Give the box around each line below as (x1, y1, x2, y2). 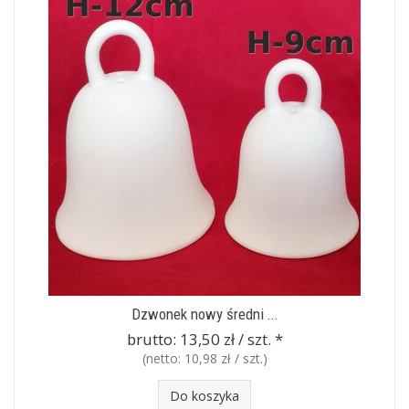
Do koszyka (170, 387, 239, 404)
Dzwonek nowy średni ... (131, 305, 278, 323)
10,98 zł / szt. (184, 350, 263, 367)
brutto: (126, 329, 180, 350)
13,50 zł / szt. (179, 329, 271, 350)
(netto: (142, 350, 184, 367)
